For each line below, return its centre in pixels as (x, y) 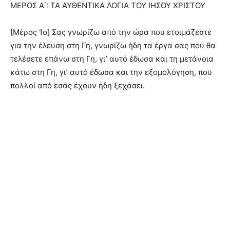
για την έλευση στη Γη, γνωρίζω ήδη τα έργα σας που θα (113, 46)
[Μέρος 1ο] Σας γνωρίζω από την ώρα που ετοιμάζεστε (111, 32)
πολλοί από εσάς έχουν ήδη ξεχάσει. (78, 86)
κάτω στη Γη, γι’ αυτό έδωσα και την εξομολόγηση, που (111, 72)
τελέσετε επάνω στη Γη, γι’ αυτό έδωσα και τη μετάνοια (112, 59)
